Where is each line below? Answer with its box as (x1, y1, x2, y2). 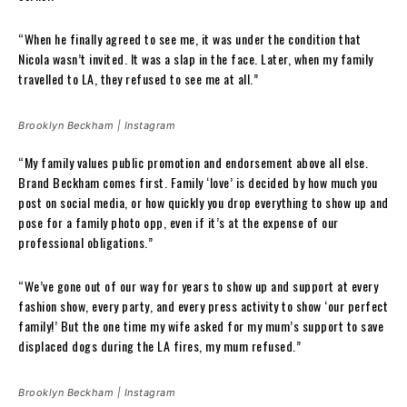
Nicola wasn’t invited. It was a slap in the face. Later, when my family (18, 48, 373, 68)
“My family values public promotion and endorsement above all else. (18, 152, 368, 172)
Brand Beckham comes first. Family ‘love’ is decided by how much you (18, 172, 378, 192)
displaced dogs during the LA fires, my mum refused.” (18, 335, 301, 355)
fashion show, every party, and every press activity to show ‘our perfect (18, 295, 388, 315)
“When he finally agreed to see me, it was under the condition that (18, 28, 361, 48)
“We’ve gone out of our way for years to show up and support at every (18, 275, 378, 295)
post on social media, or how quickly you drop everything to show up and (18, 192, 389, 212)
